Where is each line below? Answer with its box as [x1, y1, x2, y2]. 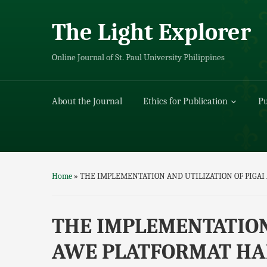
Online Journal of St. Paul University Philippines [52, 52, 225, 63]
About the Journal [52, 96, 122, 107]
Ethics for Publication [143, 96, 228, 107]
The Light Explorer [52, 18, 251, 46]
